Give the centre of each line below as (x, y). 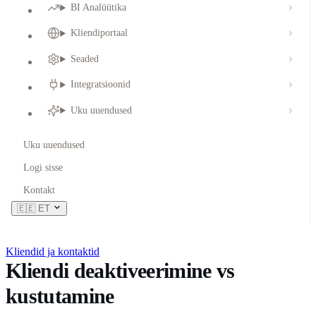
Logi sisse (43, 167)
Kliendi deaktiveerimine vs (120, 270)
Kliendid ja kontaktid (53, 251)
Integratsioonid (101, 85)
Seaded (85, 59)
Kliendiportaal (99, 33)
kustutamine (60, 296)
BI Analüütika (99, 8)
